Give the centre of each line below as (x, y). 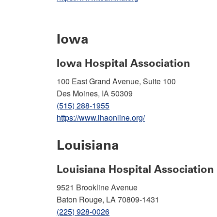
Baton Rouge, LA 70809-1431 (108, 199)
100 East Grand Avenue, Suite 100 (116, 81)
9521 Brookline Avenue (97, 187)
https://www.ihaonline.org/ (101, 117)
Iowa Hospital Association (124, 63)
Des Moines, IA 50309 (95, 93)
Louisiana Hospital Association (135, 169)
